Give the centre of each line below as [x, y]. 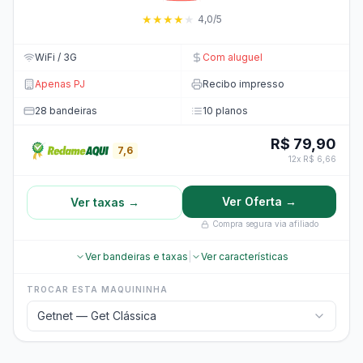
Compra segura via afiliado [265, 224]
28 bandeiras [66, 111]
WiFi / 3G [56, 57]
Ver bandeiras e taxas [136, 256]
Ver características [244, 256]
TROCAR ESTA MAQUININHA [97, 289]
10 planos [225, 111]
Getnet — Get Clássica [97, 316]
